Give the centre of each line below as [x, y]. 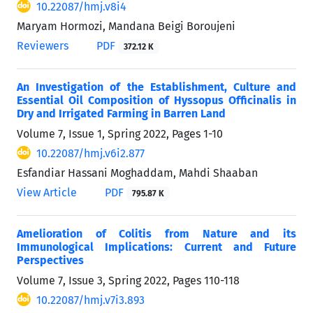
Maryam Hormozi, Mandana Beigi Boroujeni [126, 26]
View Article [47, 192]
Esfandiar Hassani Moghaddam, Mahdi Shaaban [137, 173]
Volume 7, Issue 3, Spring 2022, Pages [110, 280]
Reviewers [43, 45]
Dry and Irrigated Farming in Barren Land [121, 113]
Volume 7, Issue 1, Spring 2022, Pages [110, 133]
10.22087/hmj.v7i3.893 [90, 300]
